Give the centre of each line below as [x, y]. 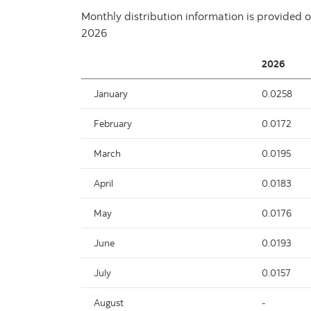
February [113, 123]
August [109, 302]
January [111, 93]
